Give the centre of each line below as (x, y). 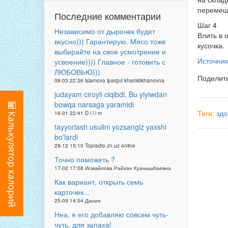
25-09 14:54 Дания (77, 201)
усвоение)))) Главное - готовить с (110, 62)
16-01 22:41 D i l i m (78, 113)
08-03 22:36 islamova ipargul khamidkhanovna (109, 80)
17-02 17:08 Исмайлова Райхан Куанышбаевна (113, 168)
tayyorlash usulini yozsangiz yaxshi (110, 127)
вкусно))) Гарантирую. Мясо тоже (110, 41)
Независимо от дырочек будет (105, 31)
